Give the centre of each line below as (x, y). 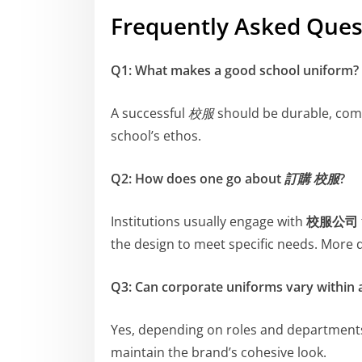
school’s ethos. (156, 135)
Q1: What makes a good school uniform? (235, 70)
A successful (149, 113)
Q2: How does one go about (198, 178)
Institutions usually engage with (208, 221)
